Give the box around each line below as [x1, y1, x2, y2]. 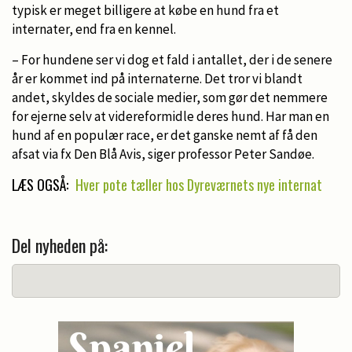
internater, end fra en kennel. [12, 20, 176, 38]
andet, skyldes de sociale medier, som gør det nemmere [12, 88, 328, 106]
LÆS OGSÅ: [12, 174, 71, 195]
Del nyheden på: [12, 232, 108, 258]
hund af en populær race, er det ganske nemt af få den [12, 126, 317, 144]
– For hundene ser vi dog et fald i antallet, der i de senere [12, 50, 332, 68]
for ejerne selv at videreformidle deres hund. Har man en [12, 107, 329, 125]
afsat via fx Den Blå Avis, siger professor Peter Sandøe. [12, 145, 314, 163]
